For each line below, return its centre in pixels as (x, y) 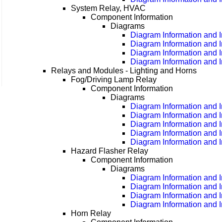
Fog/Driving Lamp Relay (114, 80)
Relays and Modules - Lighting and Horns (124, 71)
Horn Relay (91, 214)
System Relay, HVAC (109, 8)
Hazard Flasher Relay (110, 151)
